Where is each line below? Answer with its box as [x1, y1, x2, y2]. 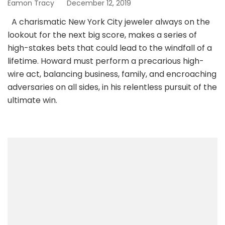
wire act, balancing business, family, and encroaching [8, 68, 216, 80]
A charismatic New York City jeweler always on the [8, 16, 210, 28]
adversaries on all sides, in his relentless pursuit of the [8, 81, 217, 93]
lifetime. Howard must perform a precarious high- [8, 55, 204, 67]
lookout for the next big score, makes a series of [8, 29, 197, 41]
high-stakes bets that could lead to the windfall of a [8, 42, 212, 54]
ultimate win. [8, 94, 57, 106]
